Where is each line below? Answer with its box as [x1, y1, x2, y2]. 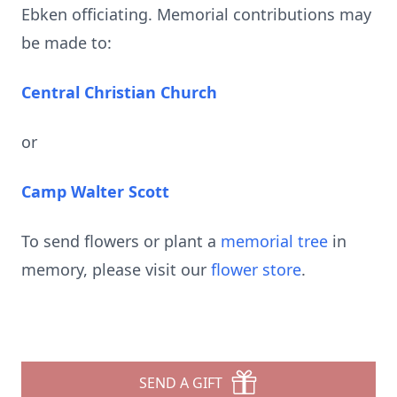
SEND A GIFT [139, 373, 222, 393]
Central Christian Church [21, 82, 217, 103]
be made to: [21, 32, 112, 53]
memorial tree [221, 230, 328, 252]
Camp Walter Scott [21, 181, 169, 202]
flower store [211, 259, 301, 280]
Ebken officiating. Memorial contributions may [21, 4, 371, 25]
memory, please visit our [21, 259, 211, 280]
